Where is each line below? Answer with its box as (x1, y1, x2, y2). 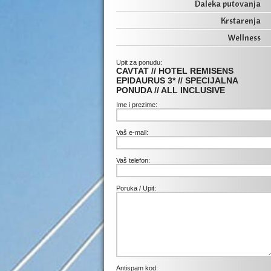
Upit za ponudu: (116, 59, 162, 66)
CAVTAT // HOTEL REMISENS (116, 66, 233, 76)
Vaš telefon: (116, 157, 150, 164)
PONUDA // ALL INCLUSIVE (116, 85, 225, 95)
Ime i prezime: (116, 101, 157, 108)
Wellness (227, 32, 261, 43)
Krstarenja (221, 15, 261, 26)
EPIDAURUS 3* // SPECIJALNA (116, 76, 238, 85)
